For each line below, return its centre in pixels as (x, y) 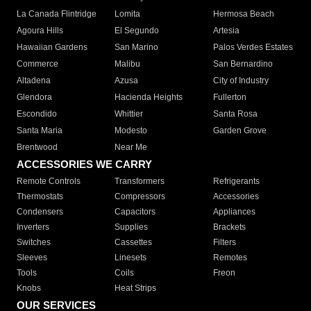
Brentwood (37, 148)
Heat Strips (136, 288)
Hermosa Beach (243, 14)
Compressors (140, 197)
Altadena (34, 81)
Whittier (129, 114)
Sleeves (32, 258)
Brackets (229, 227)
